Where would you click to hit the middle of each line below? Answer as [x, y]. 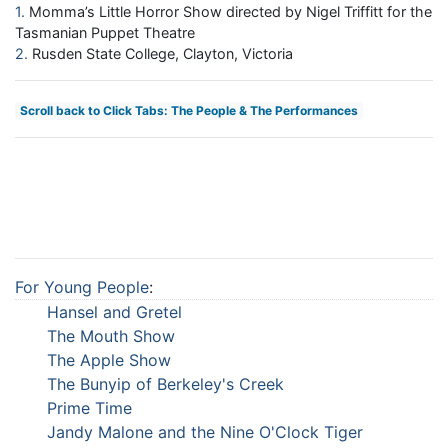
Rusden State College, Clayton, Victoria [162, 53]
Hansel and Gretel [114, 311]
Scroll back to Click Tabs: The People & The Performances [188, 110]
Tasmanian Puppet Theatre [105, 32]
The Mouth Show [111, 335]
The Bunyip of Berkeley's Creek [165, 383]
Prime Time [89, 407]
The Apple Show [109, 359]
